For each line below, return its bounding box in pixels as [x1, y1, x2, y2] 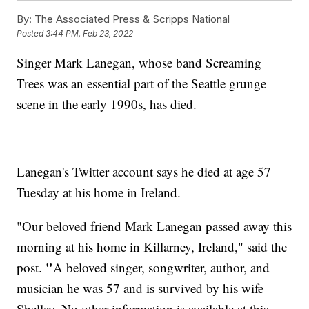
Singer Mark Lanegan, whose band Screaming [17, 54, 262, 72]
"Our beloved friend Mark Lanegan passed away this [17, 217, 292, 235]
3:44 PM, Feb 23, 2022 [46, 28, 134, 39]
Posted [17, 28, 46, 39]
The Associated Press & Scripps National [32, 12, 230, 26]
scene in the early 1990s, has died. [17, 95, 197, 113]
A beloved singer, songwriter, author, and [53, 259, 270, 277]
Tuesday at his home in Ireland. [17, 183, 181, 201]
